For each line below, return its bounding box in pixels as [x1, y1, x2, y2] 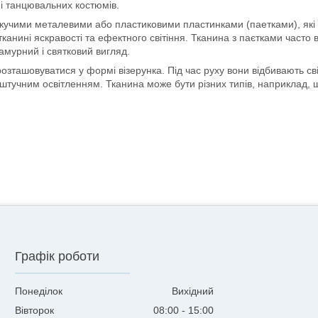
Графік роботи [15, 249, 100, 264]
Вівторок [15, 305, 55, 317]
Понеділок [15, 285, 63, 297]
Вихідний [172, 285, 214, 297]
